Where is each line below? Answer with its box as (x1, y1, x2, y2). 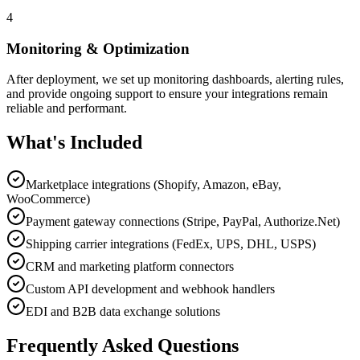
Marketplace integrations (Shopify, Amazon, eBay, (26, 178, 281, 192)
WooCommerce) (6, 192, 90, 207)
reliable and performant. (6, 101, 127, 116)
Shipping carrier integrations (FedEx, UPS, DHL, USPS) (26, 237, 316, 252)
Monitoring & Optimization (6, 39, 190, 57)
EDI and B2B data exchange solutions (26, 305, 220, 319)
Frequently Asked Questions (6, 334, 239, 356)
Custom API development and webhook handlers (26, 282, 275, 297)
